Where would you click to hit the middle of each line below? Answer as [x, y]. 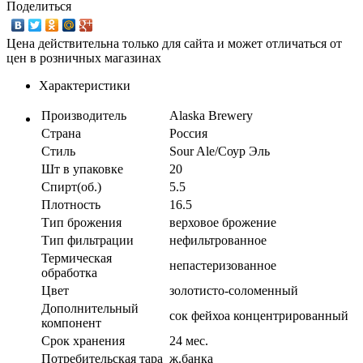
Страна [61, 133]
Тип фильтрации [88, 240]
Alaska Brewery [211, 115]
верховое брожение [223, 222]
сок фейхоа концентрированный [259, 315]
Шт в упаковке [82, 169]
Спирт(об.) [71, 186]
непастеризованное [223, 265]
